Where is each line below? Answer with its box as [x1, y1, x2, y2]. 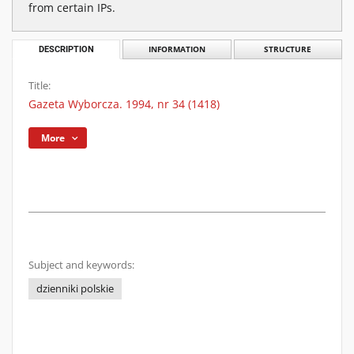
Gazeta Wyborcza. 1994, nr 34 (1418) [28, 96, 220, 111]
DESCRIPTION [38, 44, 94, 55]
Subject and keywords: [28, 258, 134, 272]
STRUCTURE [264, 44, 312, 55]
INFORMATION [148, 44, 205, 55]
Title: [28, 79, 51, 92]
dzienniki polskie [36, 282, 114, 296]
